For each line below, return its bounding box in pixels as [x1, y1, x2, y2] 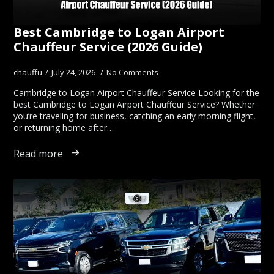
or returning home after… [13, 122, 114, 134]
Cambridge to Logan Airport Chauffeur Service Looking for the [13, 87, 259, 99]
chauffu [13, 67, 42, 78]
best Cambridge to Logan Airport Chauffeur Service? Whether [13, 98, 255, 111]
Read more [13, 146, 63, 160]
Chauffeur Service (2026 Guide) [13, 39, 202, 56]
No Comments [106, 67, 158, 78]
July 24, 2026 [51, 67, 97, 78]
